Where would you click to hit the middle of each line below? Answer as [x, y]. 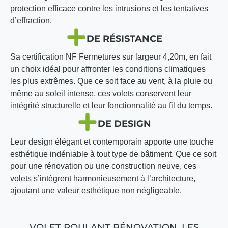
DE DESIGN [124, 124]
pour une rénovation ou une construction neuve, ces [103, 166]
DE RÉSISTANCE [124, 39]
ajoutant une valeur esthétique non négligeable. [96, 191]
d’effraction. [31, 21]
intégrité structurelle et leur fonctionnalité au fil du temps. [111, 106]
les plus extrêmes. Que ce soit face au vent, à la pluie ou [111, 81]
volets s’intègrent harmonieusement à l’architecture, [103, 179]
